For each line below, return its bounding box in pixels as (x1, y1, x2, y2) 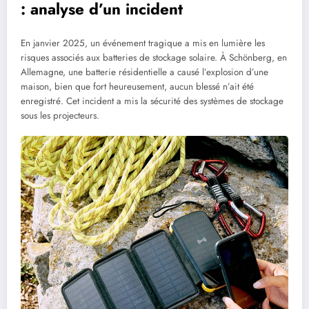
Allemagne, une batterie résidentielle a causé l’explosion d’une (21, 66, 268, 79)
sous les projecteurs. (21, 109, 99, 123)
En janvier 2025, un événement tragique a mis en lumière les (21, 37, 265, 50)
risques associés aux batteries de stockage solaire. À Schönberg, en (21, 51, 287, 65)
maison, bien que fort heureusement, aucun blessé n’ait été (21, 80, 254, 94)
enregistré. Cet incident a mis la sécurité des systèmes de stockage (21, 94, 283, 108)
